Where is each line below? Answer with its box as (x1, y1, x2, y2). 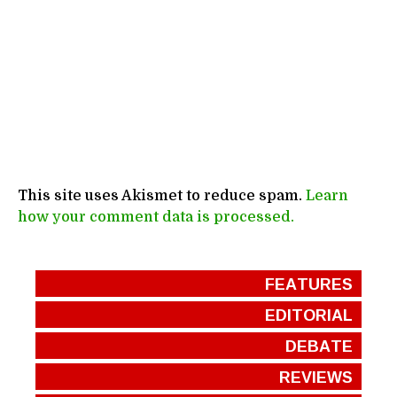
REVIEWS (279, 361, 353, 392)
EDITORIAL (265, 299, 353, 330)
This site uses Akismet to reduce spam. (18, 187, 306, 204)
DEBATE (285, 330, 353, 361)
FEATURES (265, 268, 353, 299)
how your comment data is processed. (18, 208, 294, 225)
